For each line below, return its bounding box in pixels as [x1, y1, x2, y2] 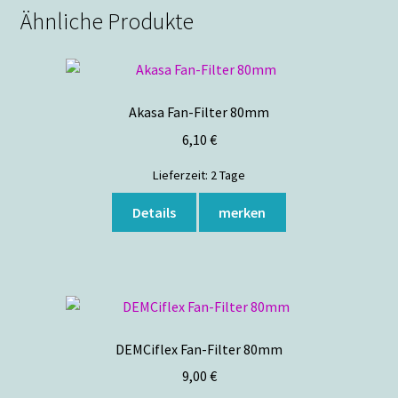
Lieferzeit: [153, 166, 211, 183]
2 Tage [211, 166, 245, 183]
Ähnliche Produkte [20, 7, 194, 36]
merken [219, 203, 267, 221]
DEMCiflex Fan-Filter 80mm [115, 339, 283, 358]
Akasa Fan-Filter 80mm [129, 103, 269, 121]
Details [131, 203, 176, 221]
